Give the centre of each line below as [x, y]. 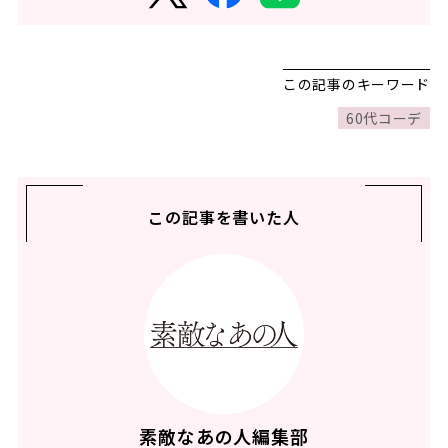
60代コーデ [384, 118]
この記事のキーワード [357, 84]
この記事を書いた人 [224, 217]
